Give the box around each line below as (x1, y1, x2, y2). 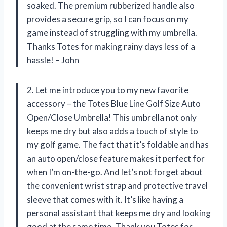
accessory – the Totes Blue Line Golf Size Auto (27, 98, 201, 109)
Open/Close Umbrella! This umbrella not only (27, 111, 197, 123)
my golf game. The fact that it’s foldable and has (27, 139, 209, 150)
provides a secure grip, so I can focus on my (27, 13, 188, 24)
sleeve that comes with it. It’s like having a (27, 194, 183, 205)
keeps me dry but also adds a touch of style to (27, 125, 198, 136)
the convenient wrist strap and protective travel (27, 180, 208, 191)
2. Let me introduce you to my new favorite (27, 84, 188, 95)
